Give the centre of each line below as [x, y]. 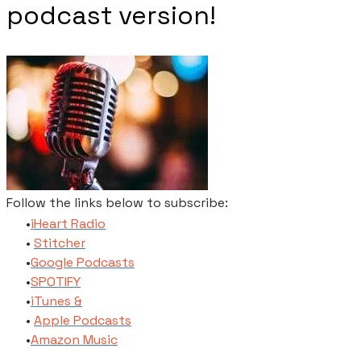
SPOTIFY [56, 282]
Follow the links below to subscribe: [119, 203]
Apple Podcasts [83, 321]
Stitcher [60, 243]
